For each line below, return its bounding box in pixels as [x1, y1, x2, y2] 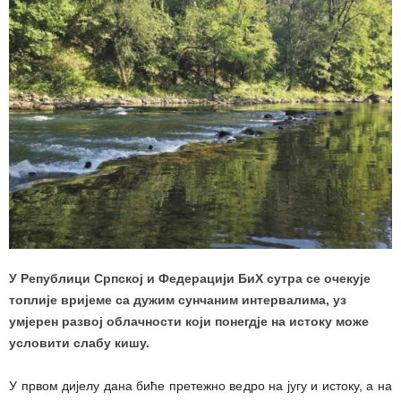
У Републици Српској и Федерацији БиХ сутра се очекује [9, 271, 371, 286]
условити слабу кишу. [9, 336, 149, 351]
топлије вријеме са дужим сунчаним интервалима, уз [9, 293, 346, 308]
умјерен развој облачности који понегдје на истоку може [9, 314, 369, 329]
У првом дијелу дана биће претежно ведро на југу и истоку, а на [9, 379, 392, 394]
